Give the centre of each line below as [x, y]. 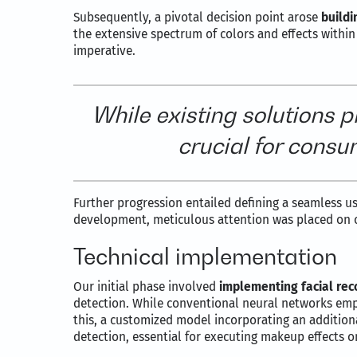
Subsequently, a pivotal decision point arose [197, 18]
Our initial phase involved [146, 287]
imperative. [104, 51]
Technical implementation [205, 257]
